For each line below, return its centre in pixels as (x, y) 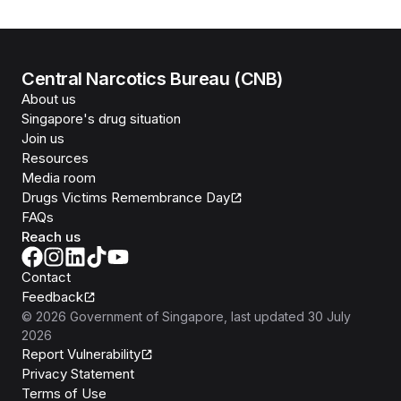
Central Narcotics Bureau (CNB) (152, 78)
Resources (55, 158)
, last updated (264, 316)
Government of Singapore (147, 316)
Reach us (51, 236)
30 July (329, 316)
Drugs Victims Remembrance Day (126, 197)
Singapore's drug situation (101, 118)
